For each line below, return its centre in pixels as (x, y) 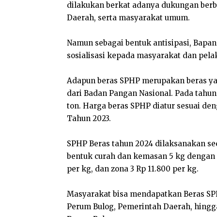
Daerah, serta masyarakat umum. (128, 18)
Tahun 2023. (89, 118)
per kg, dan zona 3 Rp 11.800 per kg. (133, 169)
